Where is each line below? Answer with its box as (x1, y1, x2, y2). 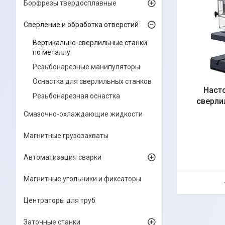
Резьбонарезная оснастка (33, 92, 120, 100)
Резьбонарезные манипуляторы (33, 63, 140, 71)
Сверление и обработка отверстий (24, 21, 139, 29)
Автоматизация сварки (24, 153, 101, 161)
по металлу (33, 48, 70, 56)
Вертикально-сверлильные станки (33, 39, 147, 47)
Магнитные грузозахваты (24, 132, 108, 140)
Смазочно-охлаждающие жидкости (24, 110, 143, 118)
